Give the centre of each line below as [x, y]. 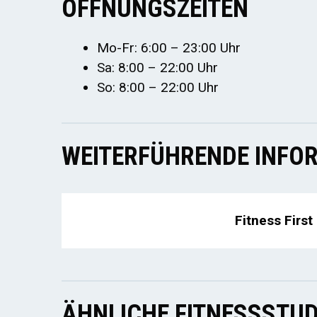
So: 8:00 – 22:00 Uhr [158, 87]
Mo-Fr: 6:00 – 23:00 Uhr [169, 47]
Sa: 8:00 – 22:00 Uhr [157, 67]
